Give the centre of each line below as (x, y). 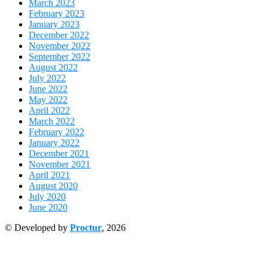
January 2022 (54, 143)
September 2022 (60, 57)
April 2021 (49, 175)
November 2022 (60, 46)
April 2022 (49, 111)
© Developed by (37, 228)
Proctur (86, 228)
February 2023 (57, 14)
